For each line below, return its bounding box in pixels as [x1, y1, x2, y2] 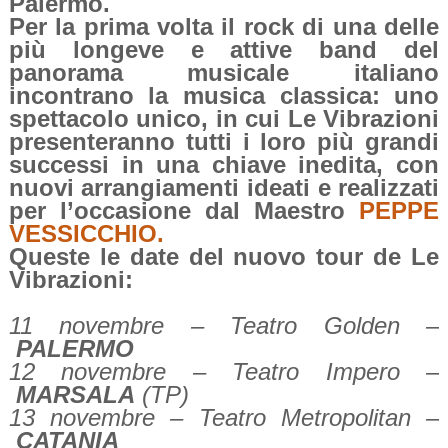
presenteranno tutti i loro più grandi [8, 128, 440, 156]
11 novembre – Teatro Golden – [8, 312, 440, 340]
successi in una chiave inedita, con [8, 151, 440, 179]
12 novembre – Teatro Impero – [8, 358, 440, 386]
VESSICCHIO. [8, 220, 164, 248]
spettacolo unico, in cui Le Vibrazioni [8, 105, 440, 133]
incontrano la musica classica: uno [8, 82, 440, 110]
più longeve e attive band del [8, 36, 440, 64]
